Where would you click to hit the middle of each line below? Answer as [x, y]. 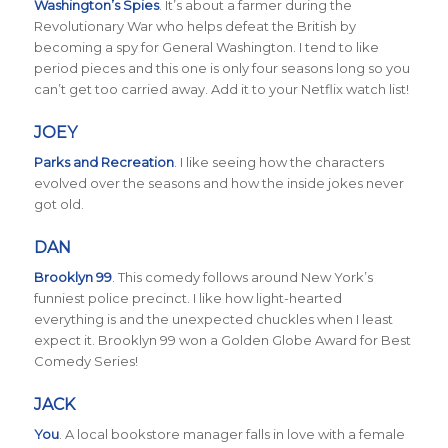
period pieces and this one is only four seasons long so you [221, 68]
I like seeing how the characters [281, 162]
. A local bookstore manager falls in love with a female [231, 434]
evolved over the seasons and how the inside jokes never [218, 183]
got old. [60, 204]
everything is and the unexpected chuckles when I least [213, 319]
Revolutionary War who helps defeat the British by [194, 26]
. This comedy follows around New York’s [242, 277]
